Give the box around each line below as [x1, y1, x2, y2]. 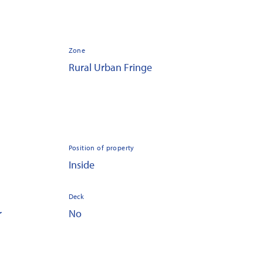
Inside [68, 158, 95, 171]
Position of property [68, 143, 134, 152]
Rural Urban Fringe [68, 60, 152, 74]
